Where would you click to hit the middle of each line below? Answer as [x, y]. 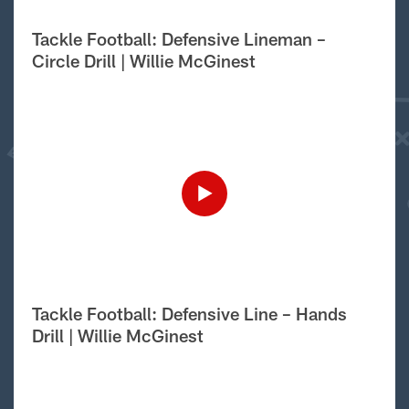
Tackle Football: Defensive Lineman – [179, 39]
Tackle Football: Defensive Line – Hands [189, 314]
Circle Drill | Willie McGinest [144, 61]
